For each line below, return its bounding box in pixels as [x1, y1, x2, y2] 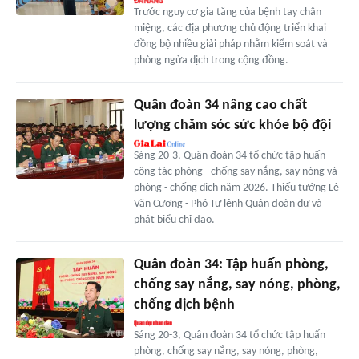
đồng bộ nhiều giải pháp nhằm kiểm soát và [133, 38, 328, 50]
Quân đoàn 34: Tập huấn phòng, [133, 256, 329, 272]
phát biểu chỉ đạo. [133, 213, 215, 226]
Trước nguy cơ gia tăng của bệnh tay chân [133, 6, 321, 18]
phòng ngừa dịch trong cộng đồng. [133, 54, 288, 67]
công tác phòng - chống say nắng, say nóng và [133, 165, 337, 178]
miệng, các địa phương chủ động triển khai [133, 22, 326, 34]
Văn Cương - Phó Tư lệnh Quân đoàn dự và [133, 197, 322, 210]
